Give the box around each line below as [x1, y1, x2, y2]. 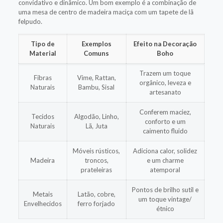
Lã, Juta [85, 121, 108, 130]
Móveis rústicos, [73, 146, 120, 155]
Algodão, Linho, [74, 112, 119, 120]
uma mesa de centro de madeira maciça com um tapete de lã [18, 7, 194, 16]
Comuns [84, 49, 110, 57]
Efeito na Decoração [133, 39, 197, 48]
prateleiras [81, 165, 112, 174]
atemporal [150, 165, 181, 174]
